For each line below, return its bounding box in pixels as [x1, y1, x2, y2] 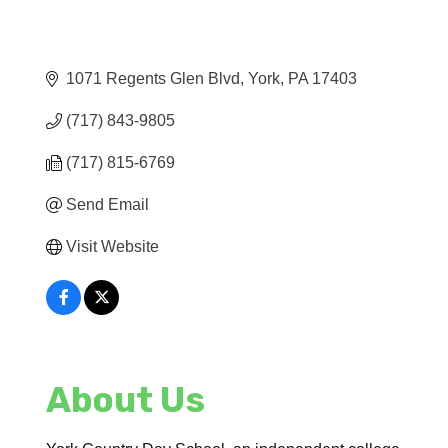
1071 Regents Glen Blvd [66, 69, 241, 87]
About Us [46, 378, 206, 421]
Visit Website [66, 237, 160, 255]
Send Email [66, 195, 150, 213]
